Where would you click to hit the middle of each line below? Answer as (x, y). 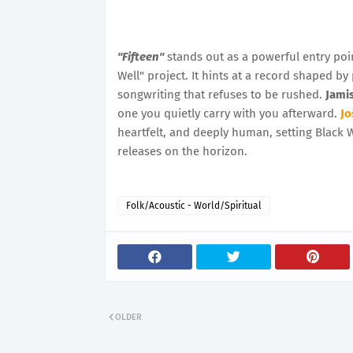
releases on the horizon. (182, 151)
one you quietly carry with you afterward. (229, 113)
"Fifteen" (141, 57)
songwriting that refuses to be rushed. (221, 95)
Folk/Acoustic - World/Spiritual (194, 206)
